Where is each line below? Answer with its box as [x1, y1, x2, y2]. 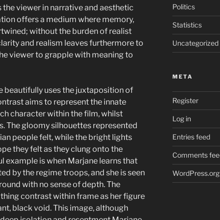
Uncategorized [172, 38, 219, 47]
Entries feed [172, 132, 210, 141]
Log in [172, 114, 191, 123]
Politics [172, 2, 195, 11]
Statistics [172, 20, 202, 29]
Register [172, 96, 198, 105]
